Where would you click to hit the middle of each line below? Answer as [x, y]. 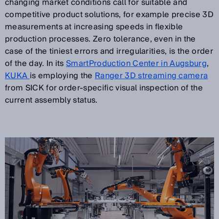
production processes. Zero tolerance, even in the [100, 39]
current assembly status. [51, 100]
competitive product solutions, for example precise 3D [109, 15]
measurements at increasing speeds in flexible [94, 27]
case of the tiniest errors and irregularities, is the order [109, 51]
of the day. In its [36, 64]
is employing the [62, 76]
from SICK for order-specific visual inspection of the [104, 88]
